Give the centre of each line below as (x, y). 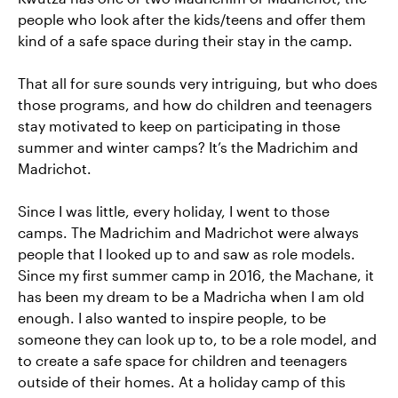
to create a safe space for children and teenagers (183, 360)
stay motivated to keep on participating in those (179, 126)
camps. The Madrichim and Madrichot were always (188, 232)
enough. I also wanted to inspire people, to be (172, 318)
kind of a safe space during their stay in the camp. (185, 40)
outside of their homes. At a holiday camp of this (182, 382)
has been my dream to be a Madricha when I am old (191, 296)
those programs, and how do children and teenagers (195, 104)
